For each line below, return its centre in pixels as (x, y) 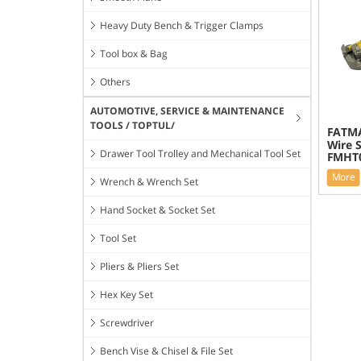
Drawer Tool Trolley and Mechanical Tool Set (200, 154)
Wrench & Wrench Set (149, 182)
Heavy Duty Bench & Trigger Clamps (182, 26)
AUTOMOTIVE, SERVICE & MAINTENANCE (187, 111)
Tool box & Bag (134, 54)
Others (115, 82)
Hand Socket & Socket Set (158, 210)
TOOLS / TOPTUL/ (133, 126)
